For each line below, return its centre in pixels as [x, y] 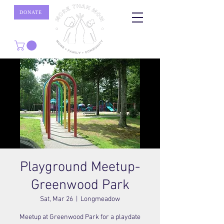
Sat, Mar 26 [56, 199]
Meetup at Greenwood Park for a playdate [80, 217]
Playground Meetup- [80, 167]
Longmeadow [100, 199]
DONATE [30, 12]
